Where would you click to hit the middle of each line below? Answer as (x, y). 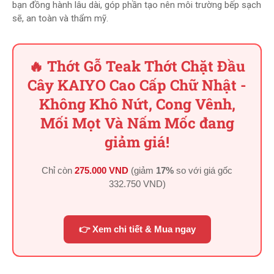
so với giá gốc (203, 170)
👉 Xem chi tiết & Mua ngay (137, 229)
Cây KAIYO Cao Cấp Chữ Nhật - (137, 85)
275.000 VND (102, 170)
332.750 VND (135, 184)
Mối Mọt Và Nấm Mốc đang (137, 123)
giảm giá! (137, 142)
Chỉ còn (58, 170)
